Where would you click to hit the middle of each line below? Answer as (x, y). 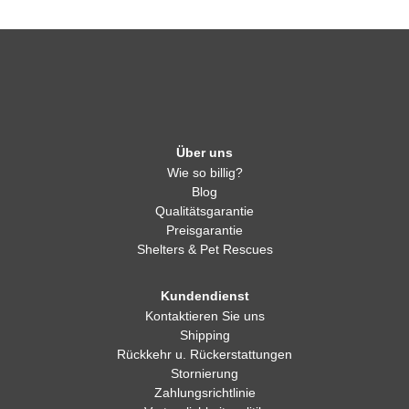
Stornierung (204, 358)
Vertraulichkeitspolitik (204, 396)
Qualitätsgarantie (204, 195)
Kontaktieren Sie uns (204, 300)
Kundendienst (204, 280)
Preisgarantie (204, 215)
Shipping (204, 320)
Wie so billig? (204, 157)
